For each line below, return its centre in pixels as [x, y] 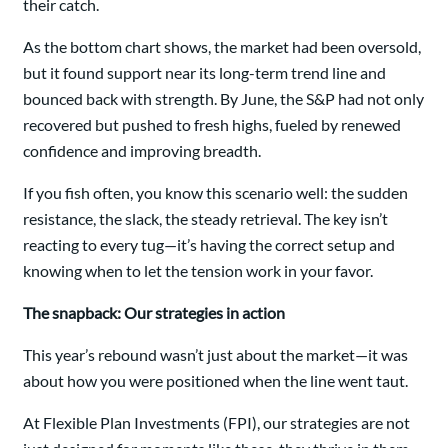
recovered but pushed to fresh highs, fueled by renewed [212, 125]
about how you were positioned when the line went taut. [215, 381]
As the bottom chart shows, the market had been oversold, [222, 47]
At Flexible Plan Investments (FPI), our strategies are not [216, 423]
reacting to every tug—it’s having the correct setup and [209, 245]
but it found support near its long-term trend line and [204, 73]
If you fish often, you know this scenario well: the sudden [215, 193]
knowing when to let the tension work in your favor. [198, 271]
